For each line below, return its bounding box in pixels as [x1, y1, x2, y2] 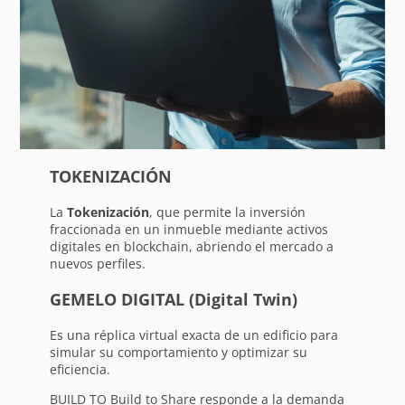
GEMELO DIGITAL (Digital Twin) [49, 287, 297, 310]
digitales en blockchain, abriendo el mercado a [49, 237, 334, 255]
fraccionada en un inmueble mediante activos [49, 220, 328, 238]
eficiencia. [49, 360, 110, 378]
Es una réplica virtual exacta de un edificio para [49, 325, 338, 344]
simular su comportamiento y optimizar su [49, 343, 307, 361]
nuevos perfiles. [49, 254, 146, 272]
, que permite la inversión [148, 202, 306, 221]
